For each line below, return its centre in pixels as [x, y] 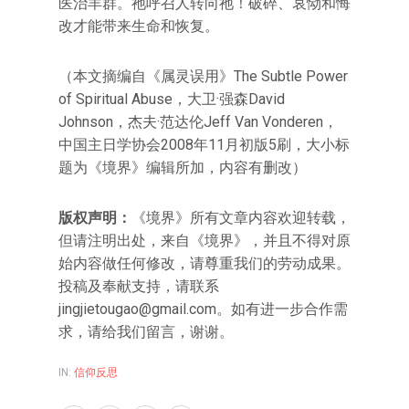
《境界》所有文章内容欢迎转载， [241, 218]
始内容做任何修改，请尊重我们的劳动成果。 [204, 263]
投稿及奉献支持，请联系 [139, 286]
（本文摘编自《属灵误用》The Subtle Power [203, 76]
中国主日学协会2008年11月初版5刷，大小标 [204, 145]
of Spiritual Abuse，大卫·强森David [172, 99]
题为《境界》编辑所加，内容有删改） [183, 168]
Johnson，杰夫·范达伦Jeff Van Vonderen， [198, 122]
